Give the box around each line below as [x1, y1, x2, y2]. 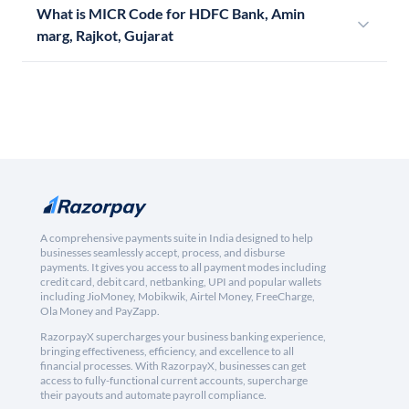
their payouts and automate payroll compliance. [40, 388, 267, 403]
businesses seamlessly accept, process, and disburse [40, 246, 285, 260]
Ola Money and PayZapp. [40, 304, 160, 319]
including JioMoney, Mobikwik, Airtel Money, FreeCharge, [40, 289, 315, 304]
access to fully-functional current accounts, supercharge [40, 373, 308, 388]
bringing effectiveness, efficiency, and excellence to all [40, 344, 294, 359]
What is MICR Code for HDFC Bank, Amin [37, 5, 305, 23]
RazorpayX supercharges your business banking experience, [40, 330, 326, 344]
